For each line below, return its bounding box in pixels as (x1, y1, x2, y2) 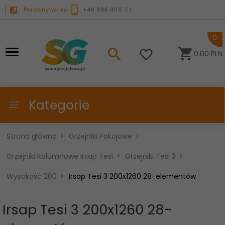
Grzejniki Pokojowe (69, 131, 132, 141)
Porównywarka (23, 5, 69, 14)
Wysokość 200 (7, 171, 57, 181)
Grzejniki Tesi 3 (125, 151, 176, 161)
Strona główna (7, 131, 57, 141)
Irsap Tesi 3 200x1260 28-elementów (69, 171, 196, 181)
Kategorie (25, 96, 89, 114)
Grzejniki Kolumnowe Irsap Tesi (7, 151, 113, 161)
